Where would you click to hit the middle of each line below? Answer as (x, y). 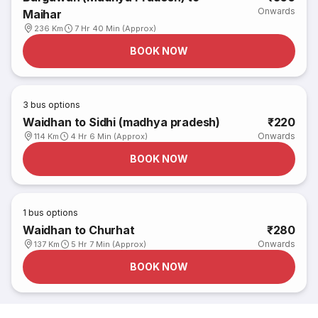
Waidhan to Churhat (79, 230)
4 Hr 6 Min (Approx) (109, 136)
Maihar (42, 14)
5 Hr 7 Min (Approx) (109, 244)
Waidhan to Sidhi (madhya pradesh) (122, 122)
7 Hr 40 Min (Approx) (116, 28)
